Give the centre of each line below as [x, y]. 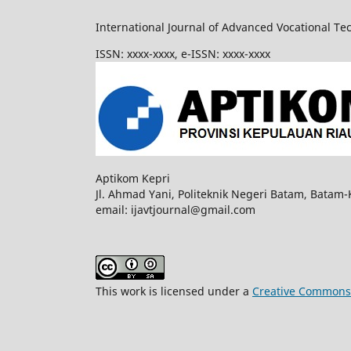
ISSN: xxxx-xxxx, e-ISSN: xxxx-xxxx [183, 54]
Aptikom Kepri [133, 179]
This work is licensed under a [174, 291]
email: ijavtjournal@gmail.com [175, 210]
